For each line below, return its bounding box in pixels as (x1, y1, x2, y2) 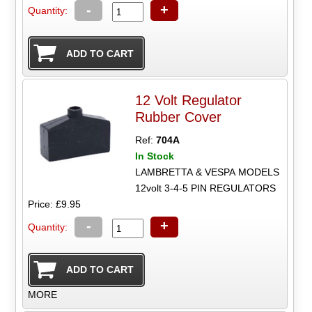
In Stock (135, 150, 175, 162)
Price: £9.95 (28, 198, 81, 210)
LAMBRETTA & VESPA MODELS (135, 166, 280, 178)
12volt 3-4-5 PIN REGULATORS (135, 182, 276, 194)
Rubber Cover (135, 109, 222, 125)
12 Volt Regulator (135, 92, 242, 108)
